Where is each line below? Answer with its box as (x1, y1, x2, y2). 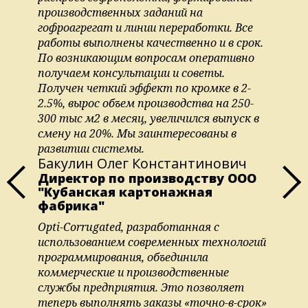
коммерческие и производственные (38, 264, 229, 280)
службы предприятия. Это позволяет (38, 279, 244, 295)
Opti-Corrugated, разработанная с (38, 219, 219, 234)
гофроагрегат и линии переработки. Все (38, 19, 253, 35)
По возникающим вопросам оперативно (38, 49, 254, 65)
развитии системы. (38, 140, 144, 156)
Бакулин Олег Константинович (38, 153, 247, 173)
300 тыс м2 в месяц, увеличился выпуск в (38, 110, 259, 126)
